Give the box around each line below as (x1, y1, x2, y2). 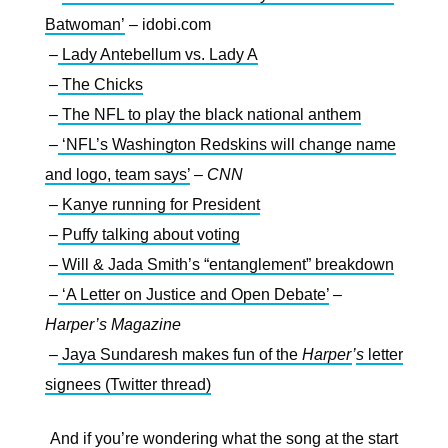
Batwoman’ (45, 16, 125, 33)
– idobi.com (125, 16, 211, 33)
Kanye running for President (62, 196, 260, 213)
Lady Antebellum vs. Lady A (62, 46, 258, 63)
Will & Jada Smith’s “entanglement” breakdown (62, 256, 394, 273)
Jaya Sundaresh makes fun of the (62, 346, 302, 363)
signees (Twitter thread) (45, 376, 211, 393)
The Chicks (62, 76, 143, 93)
